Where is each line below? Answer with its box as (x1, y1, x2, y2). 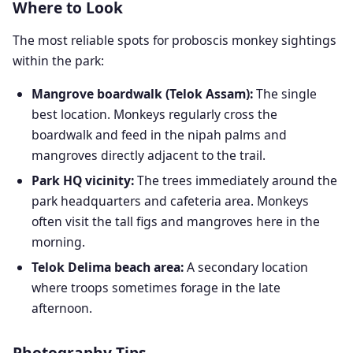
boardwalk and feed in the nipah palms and (32, 126, 287, 143)
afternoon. (32, 299, 92, 317)
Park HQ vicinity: (32, 172, 134, 189)
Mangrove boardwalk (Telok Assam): (32, 85, 253, 102)
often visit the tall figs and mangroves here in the (32, 213, 320, 230)
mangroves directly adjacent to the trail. (32, 147, 266, 164)
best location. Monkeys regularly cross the (32, 106, 277, 123)
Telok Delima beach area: (32, 258, 184, 276)
